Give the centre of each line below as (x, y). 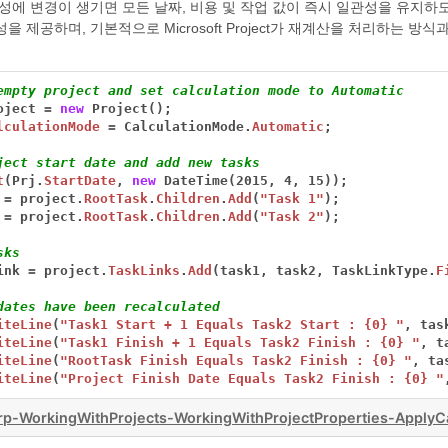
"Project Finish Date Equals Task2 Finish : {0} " (252, 379)
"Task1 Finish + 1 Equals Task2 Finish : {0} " (240, 343)
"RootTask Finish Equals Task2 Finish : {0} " (236, 361)
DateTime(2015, (220, 181)
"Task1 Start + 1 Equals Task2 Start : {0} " (232, 325)
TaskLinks (144, 271)
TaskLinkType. (384, 271)
